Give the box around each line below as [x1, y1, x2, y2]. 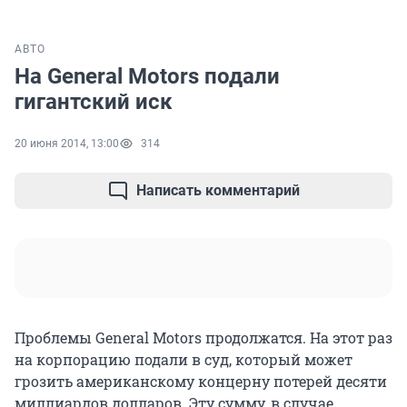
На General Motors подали [15, 64, 280, 90]
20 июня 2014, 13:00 [15, 137, 119, 151]
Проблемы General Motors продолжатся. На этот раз [15, 328, 392, 348]
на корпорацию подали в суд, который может [15, 350, 352, 370]
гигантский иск [15, 89, 173, 115]
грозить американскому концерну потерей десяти [15, 372, 387, 392]
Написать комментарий [136, 182, 300, 200]
